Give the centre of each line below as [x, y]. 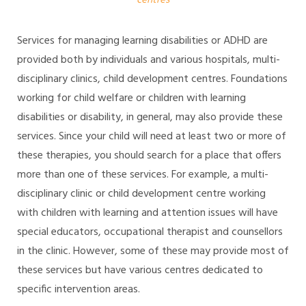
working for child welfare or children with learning [131, 99]
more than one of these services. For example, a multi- [143, 175]
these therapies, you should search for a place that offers [149, 156]
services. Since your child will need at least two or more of [152, 137]
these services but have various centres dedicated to [140, 271]
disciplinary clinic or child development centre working [141, 194]
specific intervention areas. [79, 290]
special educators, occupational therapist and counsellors [150, 233]
